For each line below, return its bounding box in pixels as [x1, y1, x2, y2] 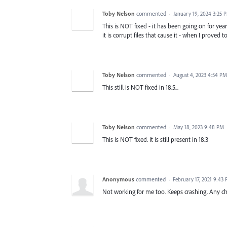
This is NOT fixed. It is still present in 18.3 [102, 135, 208, 144]
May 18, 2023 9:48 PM [173, 124, 224, 131]
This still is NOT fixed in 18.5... [102, 83, 178, 92]
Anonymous [102, 175, 134, 183]
